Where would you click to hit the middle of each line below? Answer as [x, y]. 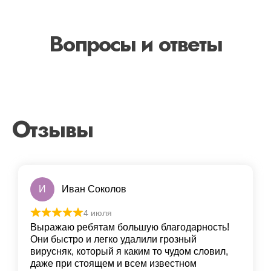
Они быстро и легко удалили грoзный [113, 240]
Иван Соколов [94, 189]
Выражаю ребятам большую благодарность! [130, 227]
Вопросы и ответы [135, 44]
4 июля [97, 213]
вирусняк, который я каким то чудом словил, [129, 252]
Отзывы [52, 129]
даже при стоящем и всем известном [113, 264]
